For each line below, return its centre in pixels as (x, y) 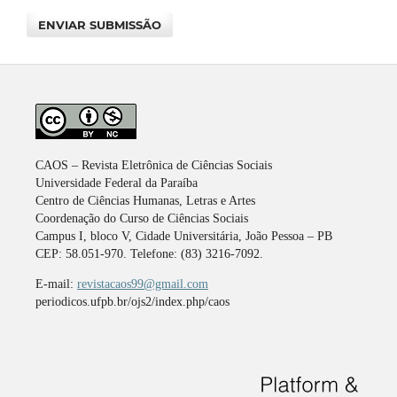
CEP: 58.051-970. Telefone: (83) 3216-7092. (149, 253)
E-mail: (56, 284)
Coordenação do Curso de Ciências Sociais (141, 218)
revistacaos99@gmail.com (142, 284)
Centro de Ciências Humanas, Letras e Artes (145, 200)
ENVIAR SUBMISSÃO (100, 24)
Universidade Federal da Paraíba (116, 183)
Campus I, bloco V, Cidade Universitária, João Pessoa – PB (183, 236)
